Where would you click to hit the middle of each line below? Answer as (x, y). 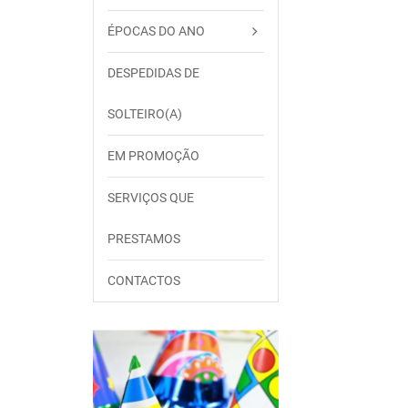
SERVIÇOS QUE (151, 198)
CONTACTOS (144, 280)
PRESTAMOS (144, 239)
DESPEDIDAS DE (153, 73)
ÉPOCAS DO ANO (156, 31)
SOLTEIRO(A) (145, 114)
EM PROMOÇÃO (153, 156)
